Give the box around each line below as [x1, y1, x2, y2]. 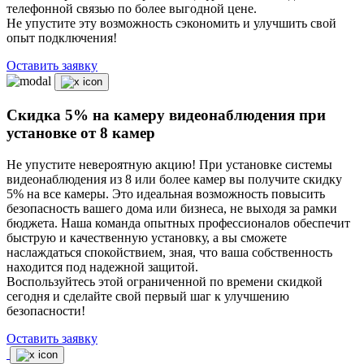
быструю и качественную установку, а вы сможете [6, 230, 287, 245]
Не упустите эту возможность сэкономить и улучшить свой [6, 16, 336, 31]
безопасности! [6, 303, 85, 318]
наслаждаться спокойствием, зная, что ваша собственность [6, 245, 332, 259]
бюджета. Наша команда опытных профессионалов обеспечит [6, 215, 350, 230]
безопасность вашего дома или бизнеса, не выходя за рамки [6, 201, 337, 215]
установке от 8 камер [6, 123, 155, 141]
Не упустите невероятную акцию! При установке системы [6, 157, 332, 171]
